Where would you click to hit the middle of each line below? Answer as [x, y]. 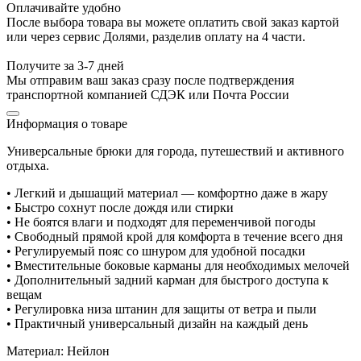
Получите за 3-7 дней [65, 65]
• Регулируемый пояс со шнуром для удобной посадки [156, 251]
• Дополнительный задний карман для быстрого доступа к [168, 280]
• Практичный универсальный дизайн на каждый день [157, 323]
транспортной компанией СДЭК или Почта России [148, 94]
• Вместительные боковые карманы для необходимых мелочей [178, 265]
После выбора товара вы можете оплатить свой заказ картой [173, 22]
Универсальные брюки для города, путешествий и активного [175, 151]
